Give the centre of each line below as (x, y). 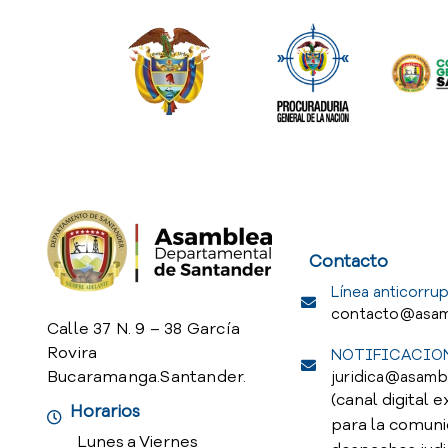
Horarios (105, 411)
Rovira (72, 352)
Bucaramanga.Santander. (147, 376)
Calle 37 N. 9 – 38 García (143, 328)
